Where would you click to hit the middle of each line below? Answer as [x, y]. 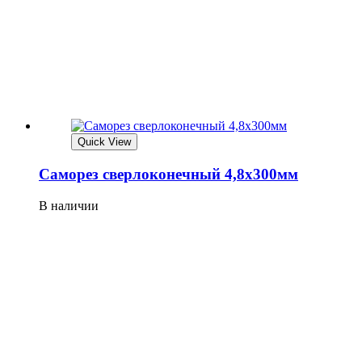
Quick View [104, 142]
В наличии [69, 205]
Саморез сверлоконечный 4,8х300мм [168, 174]
